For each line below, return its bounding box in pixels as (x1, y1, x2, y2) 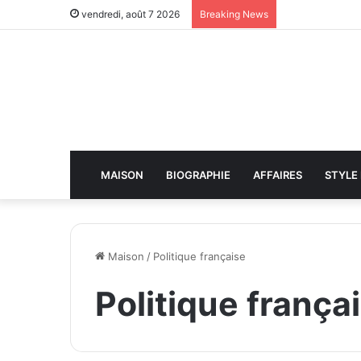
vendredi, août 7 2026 (79, 8, 180, 20)
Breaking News (200, 8, 268, 20)
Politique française (153, 250, 246, 263)
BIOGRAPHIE (166, 168, 230, 181)
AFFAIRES (253, 168, 302, 181)
